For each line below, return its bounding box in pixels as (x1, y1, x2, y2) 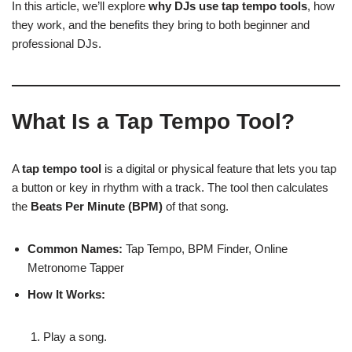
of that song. (163, 200, 229, 213)
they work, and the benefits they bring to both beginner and (12, 18, 310, 31)
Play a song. (43, 330, 107, 343)
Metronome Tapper (27, 261, 124, 274)
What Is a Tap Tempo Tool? (12, 109, 295, 134)
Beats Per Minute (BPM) (31, 200, 163, 213)
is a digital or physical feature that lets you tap (101, 162, 336, 175)
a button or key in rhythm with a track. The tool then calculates (12, 181, 328, 194)
